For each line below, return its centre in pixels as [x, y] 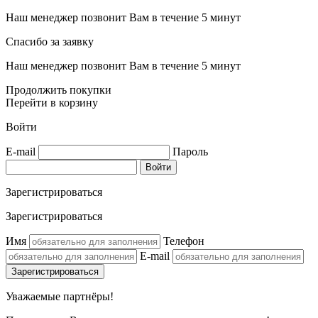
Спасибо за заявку [50, 41]
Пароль [190, 151]
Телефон [184, 241]
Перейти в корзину [52, 102]
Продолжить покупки [59, 89]
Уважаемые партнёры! [60, 296]
